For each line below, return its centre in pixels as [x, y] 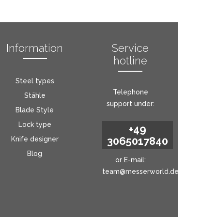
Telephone [130, 92]
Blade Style [35, 110]
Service [131, 48]
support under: [130, 104]
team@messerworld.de [140, 171]
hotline [131, 61]
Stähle [35, 95]
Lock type [35, 124]
